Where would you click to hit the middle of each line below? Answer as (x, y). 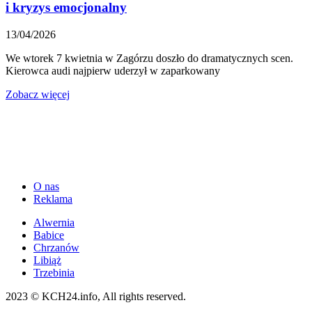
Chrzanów (56, 247)
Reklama (53, 198)
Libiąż (47, 260)
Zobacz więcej (38, 94)
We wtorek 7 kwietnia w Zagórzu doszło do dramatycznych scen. (149, 58)
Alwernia (54, 222)
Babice (49, 235)
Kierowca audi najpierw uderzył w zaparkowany (113, 70)
